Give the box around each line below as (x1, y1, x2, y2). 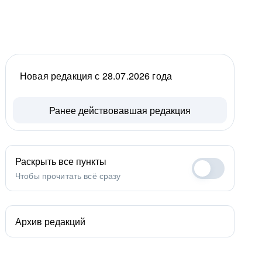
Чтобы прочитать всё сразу (15, 170, 121, 181)
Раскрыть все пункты (15, 154, 106, 168)
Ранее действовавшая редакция (49, 104, 191, 117)
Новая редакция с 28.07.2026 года (20, 69, 173, 82)
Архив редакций (15, 215, 85, 228)
